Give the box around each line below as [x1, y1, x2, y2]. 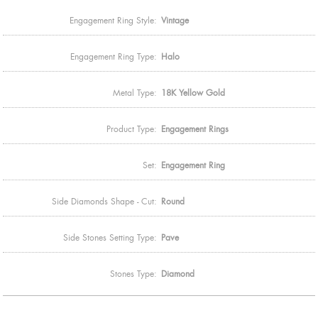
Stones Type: [110, 268, 157, 280]
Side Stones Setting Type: [63, 231, 157, 243]
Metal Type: [113, 87, 157, 99]
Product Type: [106, 123, 157, 135]
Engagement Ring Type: [70, 50, 157, 62]
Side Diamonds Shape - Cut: [52, 195, 157, 207]
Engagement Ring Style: [70, 14, 157, 26]
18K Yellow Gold [161, 87, 225, 99]
